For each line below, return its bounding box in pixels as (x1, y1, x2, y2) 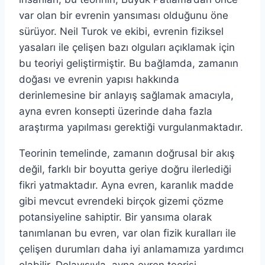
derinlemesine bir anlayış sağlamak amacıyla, (19, 89, 234, 101)
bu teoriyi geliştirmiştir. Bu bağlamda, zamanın (19, 57, 238, 69)
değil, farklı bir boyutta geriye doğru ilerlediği (19, 163, 231, 175)
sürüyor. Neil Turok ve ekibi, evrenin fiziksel (19, 25, 224, 37)
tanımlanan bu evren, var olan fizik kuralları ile (19, 227, 236, 239)
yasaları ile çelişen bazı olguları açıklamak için (19, 41, 235, 53)
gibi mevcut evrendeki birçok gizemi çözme (19, 195, 224, 207)
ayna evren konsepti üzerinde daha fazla (19, 105, 212, 117)
